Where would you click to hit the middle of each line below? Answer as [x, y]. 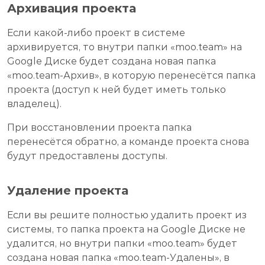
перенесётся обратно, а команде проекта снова [128, 142]
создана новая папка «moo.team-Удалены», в [118, 258]
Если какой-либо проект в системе [96, 33]
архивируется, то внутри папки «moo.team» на [125, 47]
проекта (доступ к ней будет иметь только [117, 90]
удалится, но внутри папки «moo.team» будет [122, 244]
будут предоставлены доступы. [87, 156]
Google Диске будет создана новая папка [112, 62]
